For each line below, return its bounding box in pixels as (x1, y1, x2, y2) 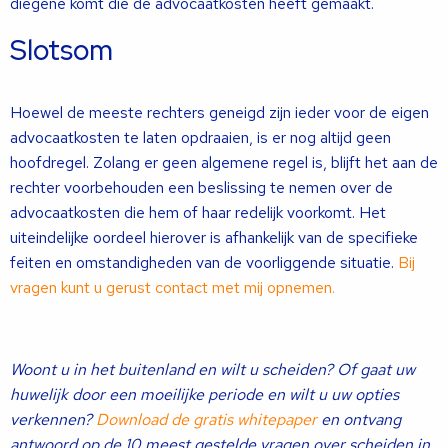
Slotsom (10, 31, 113, 69)
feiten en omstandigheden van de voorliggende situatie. (10, 252, 398, 273)
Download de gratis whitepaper (96, 409, 317, 430)
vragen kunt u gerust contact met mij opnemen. (10, 277, 335, 298)
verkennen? (10, 409, 96, 430)
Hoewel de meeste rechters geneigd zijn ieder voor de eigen (10, 102, 429, 123)
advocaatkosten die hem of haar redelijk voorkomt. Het (10, 202, 386, 223)
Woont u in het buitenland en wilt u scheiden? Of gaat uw (10, 359, 415, 380)
